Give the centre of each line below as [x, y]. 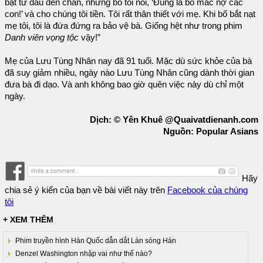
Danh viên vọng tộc [42, 37]
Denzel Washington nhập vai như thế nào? [84, 254]
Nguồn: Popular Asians [211, 131]
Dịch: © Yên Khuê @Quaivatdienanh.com [174, 119]
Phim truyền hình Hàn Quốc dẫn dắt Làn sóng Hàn [96, 241]
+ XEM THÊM [28, 220]
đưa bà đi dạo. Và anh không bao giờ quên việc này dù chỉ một [124, 84]
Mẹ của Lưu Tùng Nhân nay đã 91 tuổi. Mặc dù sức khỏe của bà [128, 61]
